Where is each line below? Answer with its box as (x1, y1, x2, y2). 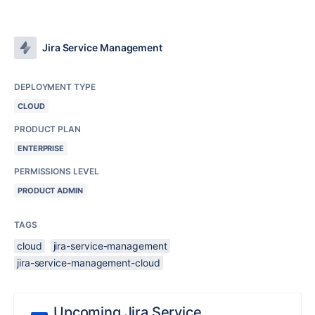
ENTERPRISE (18, 143, 65, 153)
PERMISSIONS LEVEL (14, 166, 99, 176)
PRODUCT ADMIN (18, 186, 83, 195)
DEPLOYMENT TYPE (14, 82, 96, 92)
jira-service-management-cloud (17, 257, 160, 269)
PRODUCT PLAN (14, 124, 81, 134)
